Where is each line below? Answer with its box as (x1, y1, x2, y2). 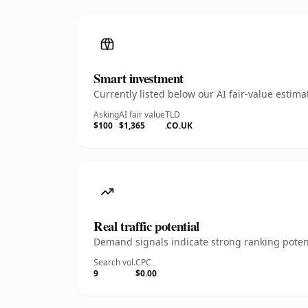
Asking (93, 109, 119, 120)
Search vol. (93, 256, 135, 268)
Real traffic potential (93, 217, 199, 235)
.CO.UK (165, 120, 192, 131)
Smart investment (93, 69, 184, 87)
